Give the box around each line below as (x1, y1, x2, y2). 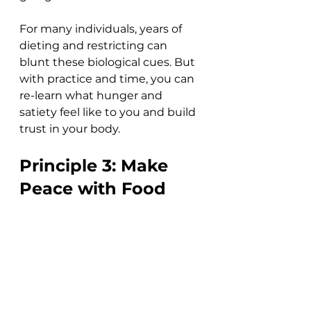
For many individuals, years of (19, 22, 185, 36)
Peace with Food (19, 178, 166, 199)
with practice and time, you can (19, 72, 197, 86)
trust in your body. (19, 122, 126, 136)
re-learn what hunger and (19, 89, 165, 103)
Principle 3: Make (19, 155, 173, 176)
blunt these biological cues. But (19, 56, 198, 69)
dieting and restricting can (19, 39, 170, 53)
